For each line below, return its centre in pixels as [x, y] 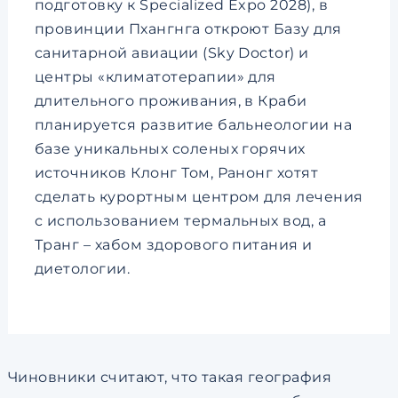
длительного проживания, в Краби [171, 101]
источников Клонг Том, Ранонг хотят [176, 173]
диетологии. [82, 269]
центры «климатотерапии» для [155, 77]
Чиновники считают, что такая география [170, 377]
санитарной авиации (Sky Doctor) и [171, 53]
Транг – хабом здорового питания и [173, 245]
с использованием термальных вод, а [180, 221]
